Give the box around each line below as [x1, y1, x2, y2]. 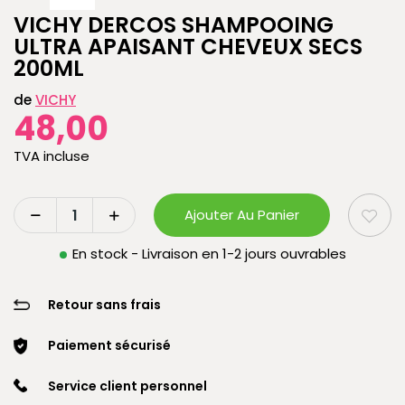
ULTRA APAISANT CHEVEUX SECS [14, 32, 363, 61]
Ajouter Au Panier [184, 205, 300, 224]
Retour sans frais [48, 296, 161, 314]
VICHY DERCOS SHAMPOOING [14, 10, 334, 40]
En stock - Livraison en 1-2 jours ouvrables [71, 244, 346, 263]
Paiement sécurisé [48, 336, 171, 354]
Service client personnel [48, 377, 207, 395]
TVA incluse [14, 146, 89, 165]
